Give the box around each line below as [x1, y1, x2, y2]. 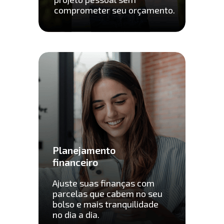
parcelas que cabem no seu [52, 188, 162, 199]
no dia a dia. [52, 209, 99, 220]
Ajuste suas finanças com [52, 177, 154, 189]
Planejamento [52, 143, 115, 156]
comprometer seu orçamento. [54, 4, 175, 16]
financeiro [52, 155, 98, 168]
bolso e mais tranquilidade [52, 198, 158, 210]
